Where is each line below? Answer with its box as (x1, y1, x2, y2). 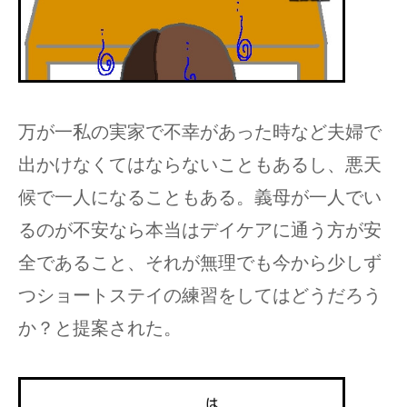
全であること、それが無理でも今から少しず (18, 252, 382, 273)
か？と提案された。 (18, 317, 182, 338)
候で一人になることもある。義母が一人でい (18, 186, 382, 207)
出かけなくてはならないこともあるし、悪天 (18, 154, 382, 174)
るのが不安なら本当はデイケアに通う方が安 (18, 219, 382, 240)
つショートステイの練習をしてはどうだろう (18, 284, 382, 305)
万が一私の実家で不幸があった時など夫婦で (18, 121, 382, 142)
